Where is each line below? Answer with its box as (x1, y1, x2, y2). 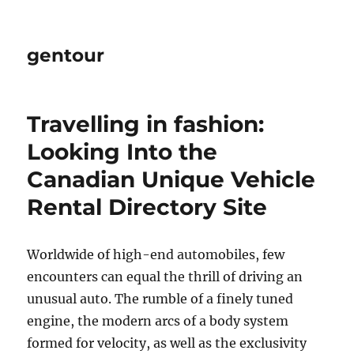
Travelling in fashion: (27, 111, 265, 137)
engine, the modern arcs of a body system (27, 313, 289, 329)
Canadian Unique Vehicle (27, 166, 316, 193)
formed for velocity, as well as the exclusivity (27, 335, 307, 351)
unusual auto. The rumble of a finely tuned (27, 291, 294, 307)
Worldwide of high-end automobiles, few (27, 247, 285, 262)
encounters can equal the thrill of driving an (27, 269, 303, 284)
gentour (27, 44, 105, 66)
